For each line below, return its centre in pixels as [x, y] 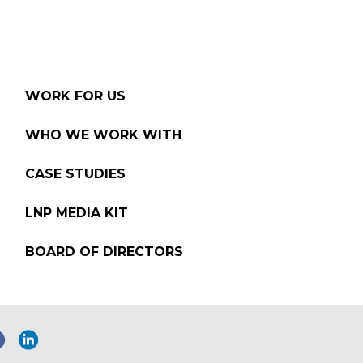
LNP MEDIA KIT [76, 212]
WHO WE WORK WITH [103, 135]
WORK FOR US [75, 96]
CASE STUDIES [75, 173]
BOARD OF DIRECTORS [104, 251]
